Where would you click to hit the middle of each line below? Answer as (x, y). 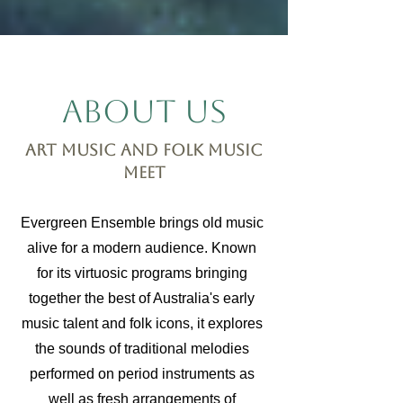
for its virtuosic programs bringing (142, 273)
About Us (144, 111)
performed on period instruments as (142, 374)
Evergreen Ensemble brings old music (142, 223)
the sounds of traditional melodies (142, 349)
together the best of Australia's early (142, 298)
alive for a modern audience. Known (142, 248)
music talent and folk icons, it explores (142, 323)
